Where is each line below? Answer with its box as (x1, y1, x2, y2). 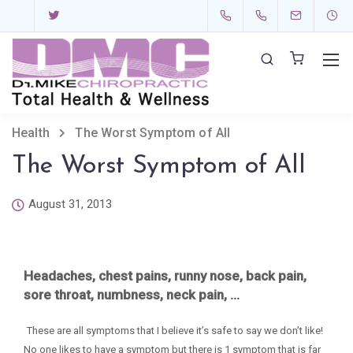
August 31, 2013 (28, 197, 112, 211)
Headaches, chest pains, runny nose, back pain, (24, 268, 307, 284)
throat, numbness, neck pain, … (54, 287, 240, 303)
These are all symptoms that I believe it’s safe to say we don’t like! (27, 325, 323, 336)
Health (12, 125, 50, 140)
